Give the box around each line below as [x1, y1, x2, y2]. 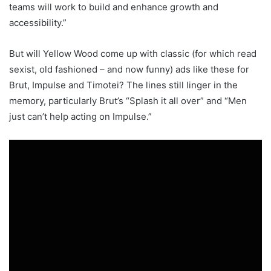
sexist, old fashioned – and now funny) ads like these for [9, 64, 249, 76]
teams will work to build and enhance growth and [9, 1, 218, 13]
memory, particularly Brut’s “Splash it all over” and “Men [9, 95, 247, 107]
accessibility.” [9, 17, 67, 29]
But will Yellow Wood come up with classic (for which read [9, 48, 256, 60]
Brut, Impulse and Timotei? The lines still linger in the [9, 79, 238, 91]
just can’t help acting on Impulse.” [9, 111, 152, 123]
